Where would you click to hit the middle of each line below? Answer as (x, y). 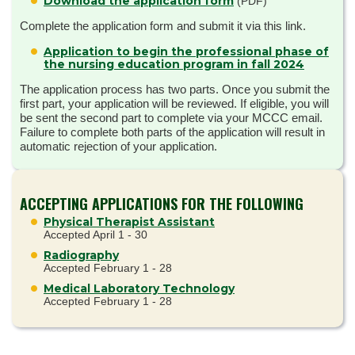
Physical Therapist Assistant (129, 221)
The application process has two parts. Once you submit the (175, 90)
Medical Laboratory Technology (139, 288)
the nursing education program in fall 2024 (174, 65)
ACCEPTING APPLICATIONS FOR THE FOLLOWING (162, 203)
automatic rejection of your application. (118, 147)
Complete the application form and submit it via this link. (163, 26)
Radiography (81, 255)
